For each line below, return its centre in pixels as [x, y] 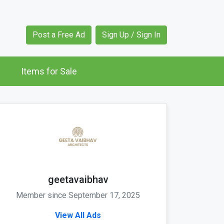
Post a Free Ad [59, 35]
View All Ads [78, 215]
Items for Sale [49, 71]
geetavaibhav [78, 180]
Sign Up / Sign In [131, 35]
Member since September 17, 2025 [78, 195]
